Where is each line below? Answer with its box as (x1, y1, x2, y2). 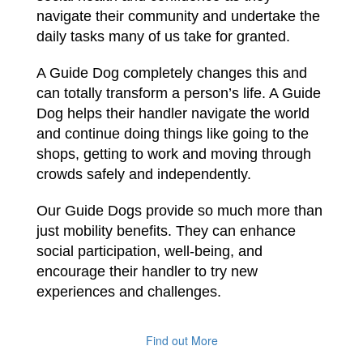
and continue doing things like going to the (36, 125, 309, 142)
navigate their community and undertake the (36, 7, 320, 24)
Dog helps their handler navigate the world (36, 105, 310, 122)
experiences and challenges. (36, 283, 221, 300)
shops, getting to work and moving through (36, 145, 311, 162)
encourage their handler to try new (36, 263, 258, 280)
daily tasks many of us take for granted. (36, 28, 290, 45)
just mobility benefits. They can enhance (36, 222, 296, 239)
